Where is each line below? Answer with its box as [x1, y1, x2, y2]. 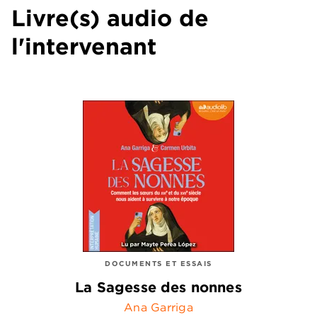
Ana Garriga [124, 299, 193, 314]
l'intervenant [11, 33, 156, 60]
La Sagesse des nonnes [75, 277, 242, 296]
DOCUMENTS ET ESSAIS [105, 258, 212, 268]
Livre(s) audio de [11, 4, 209, 32]
